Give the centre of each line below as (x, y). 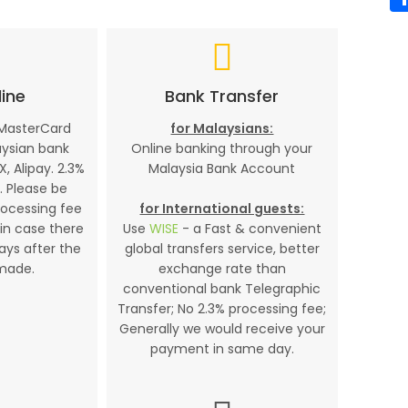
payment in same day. (222, 349)
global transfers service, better (222, 249)
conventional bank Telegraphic (222, 289)
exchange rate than (222, 269)
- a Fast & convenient (250, 229)
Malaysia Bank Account (222, 168)
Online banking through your (222, 148)
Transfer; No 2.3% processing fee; (222, 309)
